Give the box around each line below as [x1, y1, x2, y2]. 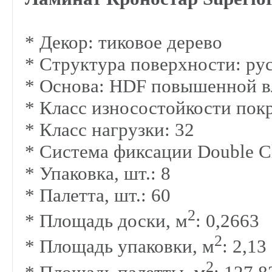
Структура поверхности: [39, 53, 246, 75]
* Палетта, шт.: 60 [25, 185, 171, 206]
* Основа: [25, 75, 109, 97]
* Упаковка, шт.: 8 [25, 163, 171, 184]
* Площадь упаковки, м [25, 236, 214, 257]
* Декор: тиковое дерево [25, 32, 222, 53]
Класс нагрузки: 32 [39, 119, 194, 140]
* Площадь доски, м [25, 210, 188, 232]
